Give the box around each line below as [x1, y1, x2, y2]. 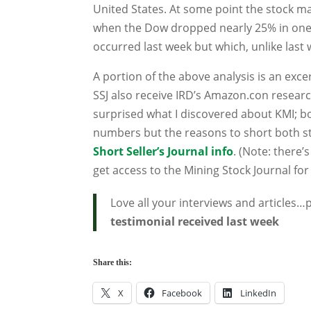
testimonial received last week [110, 214, 280, 229]
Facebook [162, 287, 203, 299]
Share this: [93, 258, 133, 267]
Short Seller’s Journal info [93, 144, 234, 159]
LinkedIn [240, 287, 277, 299]
